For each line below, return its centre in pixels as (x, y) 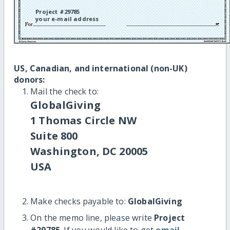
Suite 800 (54, 136)
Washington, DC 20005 (89, 151)
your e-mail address (67, 18)
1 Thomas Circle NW (83, 120)
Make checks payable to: (79, 201)
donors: (30, 79)
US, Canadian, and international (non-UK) (101, 68)
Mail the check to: (64, 91)
